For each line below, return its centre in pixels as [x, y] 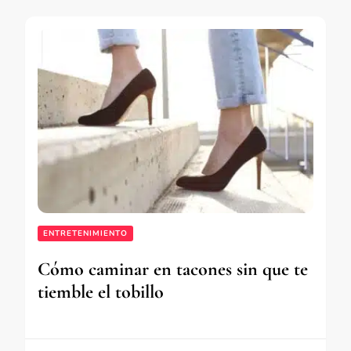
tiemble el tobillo [101, 291]
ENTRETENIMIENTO [85, 233]
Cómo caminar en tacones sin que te [173, 269]
